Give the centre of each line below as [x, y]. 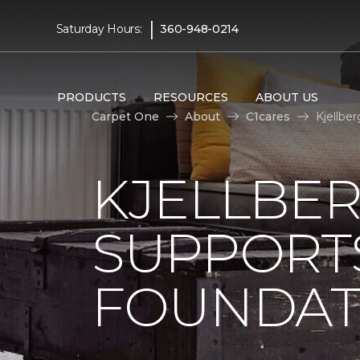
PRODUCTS [91, 97]
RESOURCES [190, 97]
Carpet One [125, 116]
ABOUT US [286, 97]
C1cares [268, 116]
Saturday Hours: [99, 29]
